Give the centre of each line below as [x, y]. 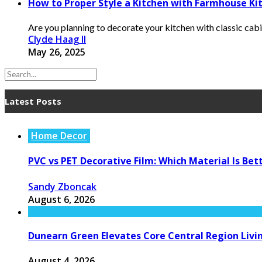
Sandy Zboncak [62, 186]
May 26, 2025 [57, 52]
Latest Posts [33, 101]
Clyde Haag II [57, 39]
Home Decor [59, 136]
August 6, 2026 [61, 199]
